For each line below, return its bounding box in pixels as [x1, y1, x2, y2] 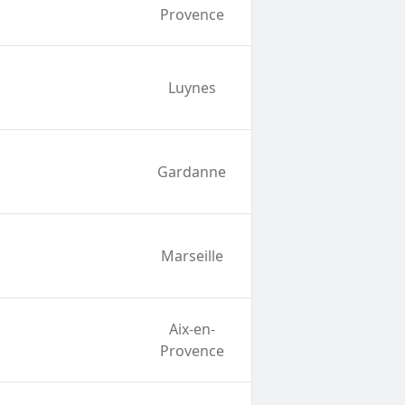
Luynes [167, 78, 216, 99]
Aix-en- [168, 319, 215, 340]
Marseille [160, 246, 223, 267]
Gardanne [157, 162, 227, 183]
